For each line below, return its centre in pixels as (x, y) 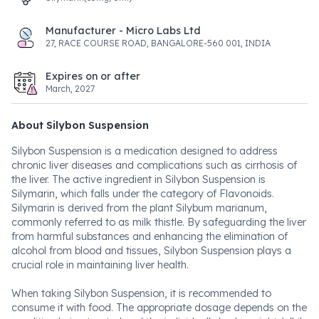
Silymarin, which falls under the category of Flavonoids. (143, 194)
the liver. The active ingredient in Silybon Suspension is (138, 179)
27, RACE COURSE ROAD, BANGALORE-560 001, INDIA (158, 43)
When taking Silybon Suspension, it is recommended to (141, 293)
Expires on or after (93, 76)
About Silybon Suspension (80, 125)
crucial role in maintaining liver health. (100, 265)
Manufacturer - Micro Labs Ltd (123, 31)
